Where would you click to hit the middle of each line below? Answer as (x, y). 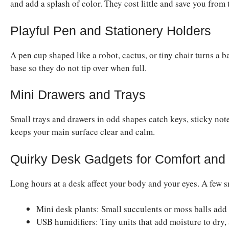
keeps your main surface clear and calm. (83, 132)
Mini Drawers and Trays (78, 95)
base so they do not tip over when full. (78, 67)
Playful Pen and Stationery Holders (111, 30)
